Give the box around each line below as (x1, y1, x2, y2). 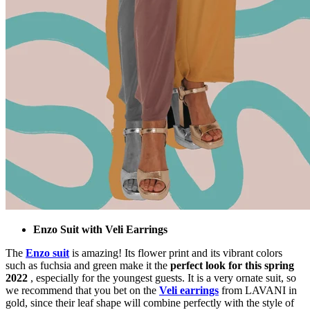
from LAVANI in (219, 284, 297, 297)
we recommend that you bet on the (6, 284, 159, 297)
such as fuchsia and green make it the (6, 259, 170, 272)
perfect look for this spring (170, 259, 294, 272)
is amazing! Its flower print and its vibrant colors (69, 247, 282, 259)
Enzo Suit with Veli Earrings (33, 224, 167, 236)
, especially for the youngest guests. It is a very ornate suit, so (28, 272, 296, 284)
